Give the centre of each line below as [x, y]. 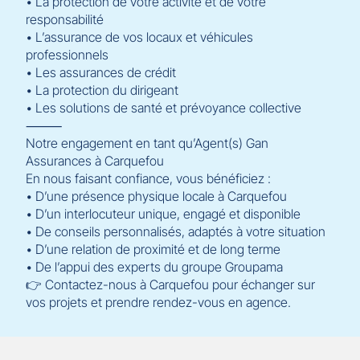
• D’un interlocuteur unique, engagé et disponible [163, 214]
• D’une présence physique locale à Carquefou [156, 196]
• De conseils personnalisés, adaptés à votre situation [176, 231]
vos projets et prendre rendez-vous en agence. [158, 302]
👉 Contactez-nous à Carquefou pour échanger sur [170, 284]
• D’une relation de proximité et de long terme [153, 249]
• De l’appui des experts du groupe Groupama [154, 267]
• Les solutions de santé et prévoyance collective [164, 108]
